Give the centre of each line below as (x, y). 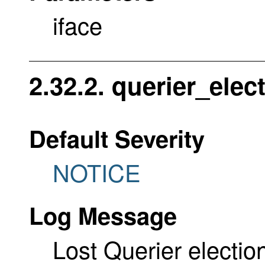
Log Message (103, 215)
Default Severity (117, 138)
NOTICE (97, 172)
